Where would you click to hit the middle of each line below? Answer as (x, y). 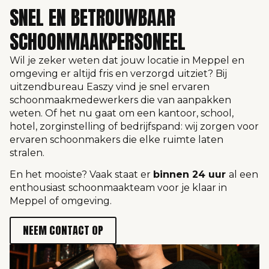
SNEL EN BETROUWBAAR (92, 17)
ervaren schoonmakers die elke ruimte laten (116, 139)
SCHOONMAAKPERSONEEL (98, 41)
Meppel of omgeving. (61, 201)
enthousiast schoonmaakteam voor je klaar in (118, 188)
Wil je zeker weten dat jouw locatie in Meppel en (127, 60)
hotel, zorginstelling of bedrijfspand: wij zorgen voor (134, 126)
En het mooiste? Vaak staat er (81, 175)
